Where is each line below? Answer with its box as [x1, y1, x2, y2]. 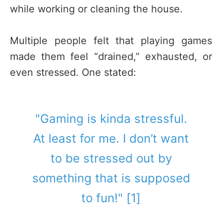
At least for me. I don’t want [33, 131, 189, 146]
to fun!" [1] [81, 191, 141, 206]
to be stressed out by [50, 151, 172, 166]
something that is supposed [32, 171, 190, 186]
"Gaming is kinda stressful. [35, 111, 187, 126]
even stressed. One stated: [10, 66, 136, 79]
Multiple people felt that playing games [10, 35, 212, 47]
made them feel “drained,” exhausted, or [10, 51, 212, 63]
